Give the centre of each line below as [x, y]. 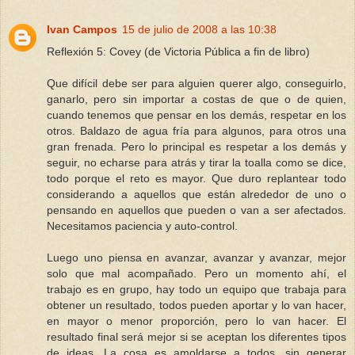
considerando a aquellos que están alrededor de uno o [197, 194]
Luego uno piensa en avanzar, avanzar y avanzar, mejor [197, 257]
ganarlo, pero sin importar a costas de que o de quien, [197, 99]
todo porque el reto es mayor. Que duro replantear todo [197, 178]
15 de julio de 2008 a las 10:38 [199, 29]
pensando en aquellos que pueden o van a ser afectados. [197, 210]
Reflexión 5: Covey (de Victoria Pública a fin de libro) [178, 51]
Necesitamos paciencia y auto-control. [142, 225]
